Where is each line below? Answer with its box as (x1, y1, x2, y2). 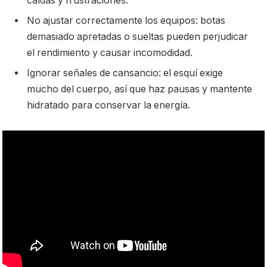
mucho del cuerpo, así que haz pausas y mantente (27, 83, 252, 95)
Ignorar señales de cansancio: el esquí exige (27, 67, 223, 79)
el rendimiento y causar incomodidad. (27, 46, 193, 58)
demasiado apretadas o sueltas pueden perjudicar (27, 30, 248, 42)
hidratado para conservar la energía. (27, 99, 190, 111)
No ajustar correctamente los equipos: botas (27, 14, 225, 26)
